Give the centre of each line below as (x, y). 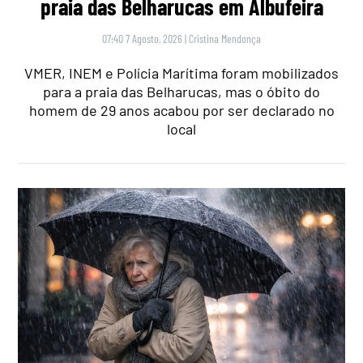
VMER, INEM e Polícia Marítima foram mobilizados (181, 73)
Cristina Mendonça (225, 39)
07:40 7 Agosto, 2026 (142, 39)
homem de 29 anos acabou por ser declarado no (181, 111)
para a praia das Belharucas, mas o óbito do (181, 92)
